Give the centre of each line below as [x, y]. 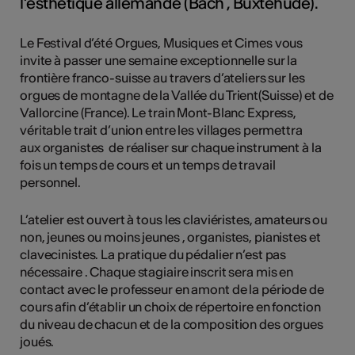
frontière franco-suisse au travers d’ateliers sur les [162, 77]
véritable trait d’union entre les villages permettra [161, 130]
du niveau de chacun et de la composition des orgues [172, 324]
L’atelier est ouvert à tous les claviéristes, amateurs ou [174, 219]
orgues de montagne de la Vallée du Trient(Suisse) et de [177, 95]
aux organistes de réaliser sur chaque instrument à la [171, 147]
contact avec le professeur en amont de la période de [172, 289]
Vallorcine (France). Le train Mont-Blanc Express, [158, 112]
